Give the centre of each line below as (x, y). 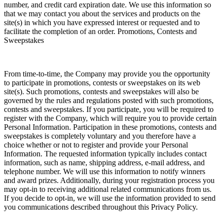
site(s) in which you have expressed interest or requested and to (102, 22)
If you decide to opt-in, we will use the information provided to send (110, 198)
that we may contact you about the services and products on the (102, 13)
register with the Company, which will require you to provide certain (110, 118)
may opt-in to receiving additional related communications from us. (108, 189)
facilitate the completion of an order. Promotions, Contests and (100, 31)
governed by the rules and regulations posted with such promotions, (109, 100)
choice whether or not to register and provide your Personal (96, 145)
